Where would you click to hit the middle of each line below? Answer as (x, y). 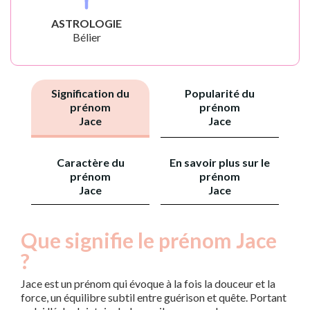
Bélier (86, 37)
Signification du (90, 93)
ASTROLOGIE (86, 23)
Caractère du (90, 162)
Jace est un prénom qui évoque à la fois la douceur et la (148, 283)
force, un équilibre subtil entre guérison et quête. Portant (154, 297)
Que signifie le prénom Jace (149, 240)
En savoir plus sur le (220, 162)
